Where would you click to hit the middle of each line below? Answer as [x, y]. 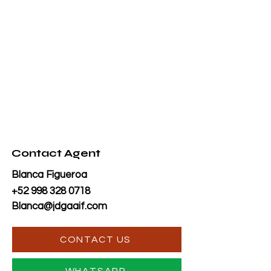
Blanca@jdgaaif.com [59, 206]
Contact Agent [56, 153]
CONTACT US [96, 240]
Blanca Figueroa [49, 175]
